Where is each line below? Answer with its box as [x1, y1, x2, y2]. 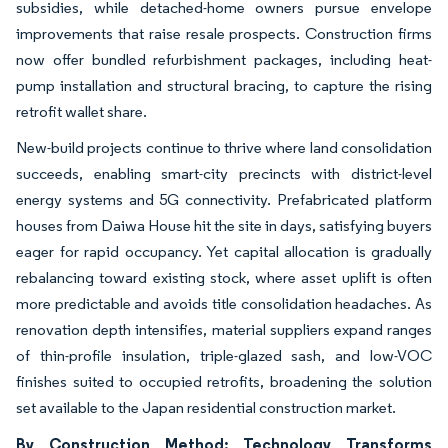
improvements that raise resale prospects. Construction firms [16, 23, 432, 43]
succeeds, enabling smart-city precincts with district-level [16, 163, 432, 183]
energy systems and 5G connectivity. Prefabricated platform [16, 189, 432, 209]
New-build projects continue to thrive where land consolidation [16, 137, 432, 157]
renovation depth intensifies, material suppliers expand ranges [16, 319, 432, 339]
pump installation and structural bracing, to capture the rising [16, 75, 432, 95]
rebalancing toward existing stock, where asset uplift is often [16, 267, 432, 287]
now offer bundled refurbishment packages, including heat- [16, 49, 432, 69]
